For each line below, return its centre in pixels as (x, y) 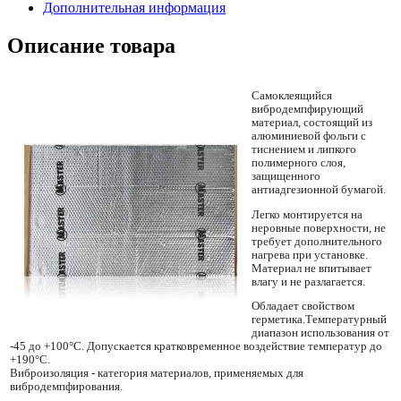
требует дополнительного (317, 241)
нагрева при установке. (310, 255)
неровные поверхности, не (319, 228)
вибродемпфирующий (307, 110)
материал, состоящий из (312, 123)
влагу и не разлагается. (308, 282)
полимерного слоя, (299, 163)
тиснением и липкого (304, 150)
